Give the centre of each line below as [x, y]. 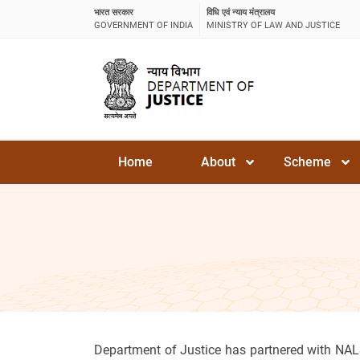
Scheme [307, 162]
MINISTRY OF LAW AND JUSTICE [273, 25]
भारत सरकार [114, 12]
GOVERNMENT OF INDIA [143, 25]
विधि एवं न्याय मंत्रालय [241, 12]
